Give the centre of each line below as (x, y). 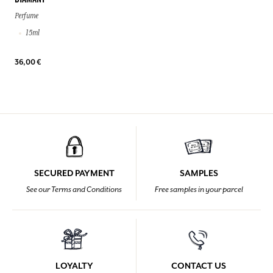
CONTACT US (199, 266)
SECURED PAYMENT (74, 173)
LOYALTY (74, 266)
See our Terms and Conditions (74, 190)
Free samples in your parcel (199, 190)
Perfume (27, 16)
